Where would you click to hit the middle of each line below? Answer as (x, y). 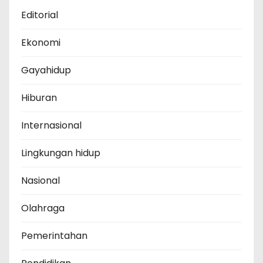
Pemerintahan (54, 236)
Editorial (40, 15)
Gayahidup (46, 70)
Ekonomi (41, 43)
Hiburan (39, 98)
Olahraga (43, 208)
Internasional (51, 125)
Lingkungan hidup (61, 153)
